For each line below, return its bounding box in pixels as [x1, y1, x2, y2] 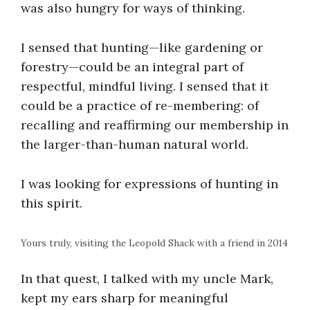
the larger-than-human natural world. [21, 136, 248, 152]
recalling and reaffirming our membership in [21, 116, 289, 133]
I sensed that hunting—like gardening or [21, 39, 263, 55]
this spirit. [21, 194, 82, 211]
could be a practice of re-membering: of [21, 97, 259, 113]
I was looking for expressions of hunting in [21, 175, 278, 192]
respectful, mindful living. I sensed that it [21, 77, 268, 94]
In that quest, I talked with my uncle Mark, [21, 271, 273, 287]
